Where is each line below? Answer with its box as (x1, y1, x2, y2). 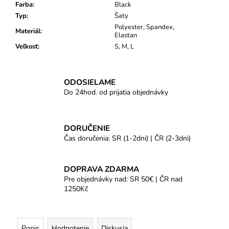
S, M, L (114, 42, 134, 52)
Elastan (114, 31, 137, 40)
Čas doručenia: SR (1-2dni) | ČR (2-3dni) (64, 133, 191, 143)
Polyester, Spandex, (114, 22, 174, 32)
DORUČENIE (64, 122, 110, 133)
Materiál (15, 27, 40, 36)
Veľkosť (15, 42, 38, 52)
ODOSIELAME (64, 76, 116, 87)
